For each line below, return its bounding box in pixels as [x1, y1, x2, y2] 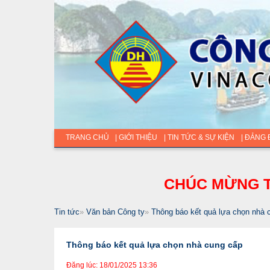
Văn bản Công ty [86, 207, 145, 216]
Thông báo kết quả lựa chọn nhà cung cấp [66, 239, 243, 250]
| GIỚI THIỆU [115, 133, 157, 142]
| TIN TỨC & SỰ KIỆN [163, 133, 234, 142]
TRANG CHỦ [65, 133, 109, 142]
